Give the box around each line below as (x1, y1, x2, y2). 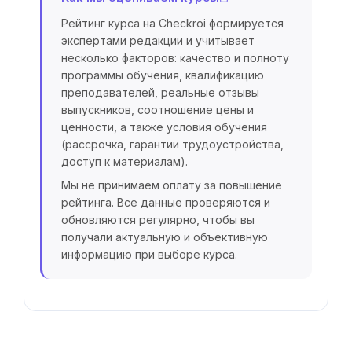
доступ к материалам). (61, 155, 188, 169)
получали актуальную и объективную (61, 230, 268, 244)
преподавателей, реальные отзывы (61, 86, 259, 100)
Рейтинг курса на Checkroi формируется (61, 16, 284, 31)
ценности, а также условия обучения (61, 120, 267, 134)
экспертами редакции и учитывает (61, 34, 255, 48)
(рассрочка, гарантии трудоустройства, (61, 137, 284, 152)
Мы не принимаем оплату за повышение (61, 178, 282, 192)
